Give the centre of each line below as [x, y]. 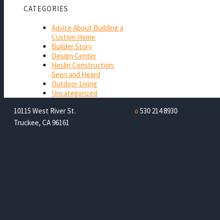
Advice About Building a [87, 27]
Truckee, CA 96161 [42, 122]
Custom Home [73, 37]
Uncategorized [74, 93]
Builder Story [72, 46]
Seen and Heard [76, 74]
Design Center [74, 55]
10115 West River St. [45, 110]
